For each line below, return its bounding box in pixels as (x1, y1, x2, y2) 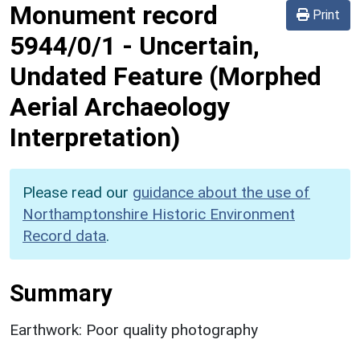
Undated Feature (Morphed (10, 60, 321, 92)
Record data (22, 226, 106, 245)
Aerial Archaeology (10, 91, 230, 122)
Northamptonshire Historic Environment (22, 204, 295, 223)
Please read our (22, 182, 133, 202)
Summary (10, 279, 112, 307)
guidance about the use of (133, 182, 310, 202)
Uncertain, (139, 30, 260, 61)
